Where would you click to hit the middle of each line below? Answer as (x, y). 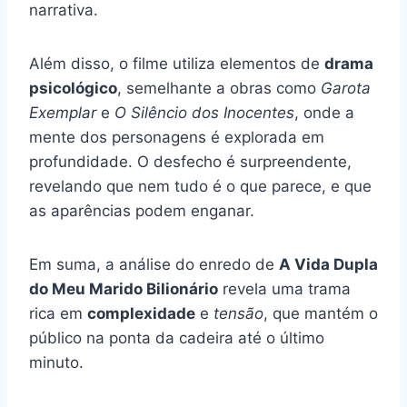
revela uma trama (284, 288)
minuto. (56, 362)
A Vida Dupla (328, 264)
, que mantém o (321, 313)
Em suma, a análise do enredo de (154, 264)
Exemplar (63, 112)
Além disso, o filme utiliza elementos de (177, 63)
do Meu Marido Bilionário (124, 288)
